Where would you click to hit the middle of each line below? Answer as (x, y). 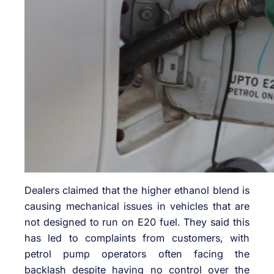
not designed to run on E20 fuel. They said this (137, 222)
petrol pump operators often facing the (137, 254)
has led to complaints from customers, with (137, 238)
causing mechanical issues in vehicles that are (137, 206)
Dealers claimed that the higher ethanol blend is (137, 190)
